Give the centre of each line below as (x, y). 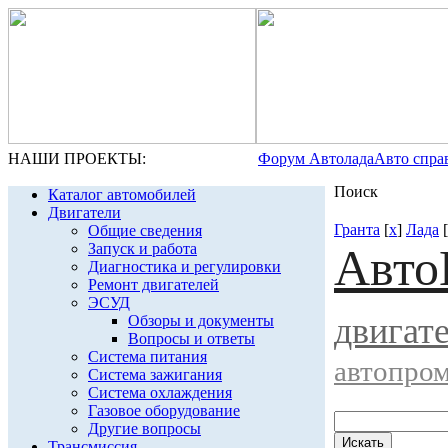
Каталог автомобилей (122, 194)
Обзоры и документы (201, 320)
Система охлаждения (160, 392)
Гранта (357, 229)
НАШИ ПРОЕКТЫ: (77, 158)
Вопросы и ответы (191, 338)
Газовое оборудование (164, 410)
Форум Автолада (316, 158)
